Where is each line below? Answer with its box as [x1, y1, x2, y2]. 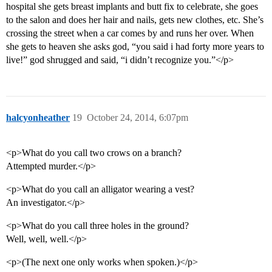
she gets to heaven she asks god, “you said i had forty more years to [6, 41, 264, 52]
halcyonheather [6, 112, 70, 123]
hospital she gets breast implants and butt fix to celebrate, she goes [6, 1, 258, 12]
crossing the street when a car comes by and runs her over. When [6, 28, 254, 39]
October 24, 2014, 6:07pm [87, 112, 188, 123]
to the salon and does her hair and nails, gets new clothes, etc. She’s [6, 15, 263, 25]
